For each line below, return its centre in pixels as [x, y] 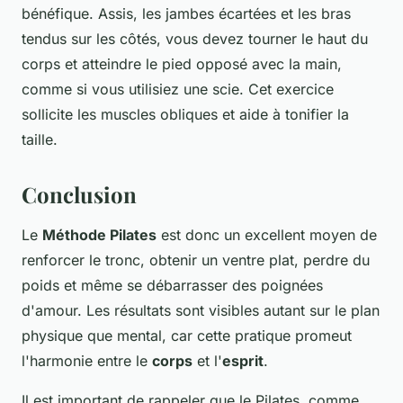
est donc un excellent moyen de [267, 235]
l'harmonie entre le [87, 361]
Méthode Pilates [99, 235]
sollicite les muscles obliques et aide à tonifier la [185, 115]
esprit [243, 361]
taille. [40, 140]
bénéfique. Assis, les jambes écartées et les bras [186, 14]
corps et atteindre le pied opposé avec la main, [182, 64]
